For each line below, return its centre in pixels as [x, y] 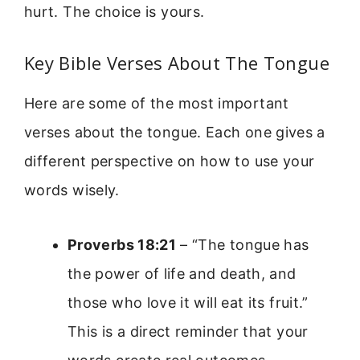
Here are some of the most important [157, 103]
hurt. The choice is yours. [115, 11]
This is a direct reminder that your [188, 332]
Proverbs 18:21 [122, 245]
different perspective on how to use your [170, 161]
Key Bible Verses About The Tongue [177, 62]
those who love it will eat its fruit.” [188, 303]
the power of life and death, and [182, 274]
